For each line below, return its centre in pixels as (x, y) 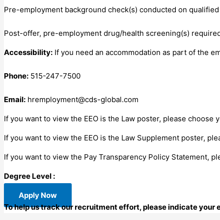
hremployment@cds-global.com (83, 99)
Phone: (16, 76)
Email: (15, 99)
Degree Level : (29, 176)
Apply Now (38, 195)
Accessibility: (28, 52)
